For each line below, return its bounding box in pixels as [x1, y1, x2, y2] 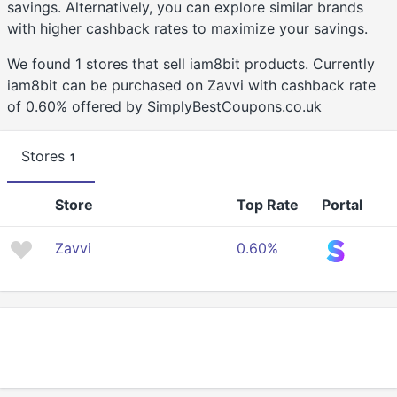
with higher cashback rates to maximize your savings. [7, 19, 368, 38]
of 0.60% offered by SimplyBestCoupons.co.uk [7, 97, 322, 116]
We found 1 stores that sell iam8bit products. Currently [7, 55, 375, 74]
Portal [322, 196, 362, 214]
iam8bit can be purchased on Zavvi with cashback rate [7, 76, 376, 95]
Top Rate [237, 196, 299, 214]
